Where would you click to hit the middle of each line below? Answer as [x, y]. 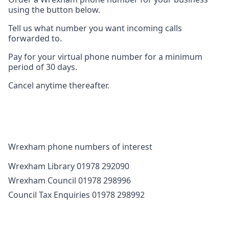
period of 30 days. [43, 67]
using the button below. [54, 10]
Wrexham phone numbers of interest [80, 147]
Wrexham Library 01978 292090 [69, 166]
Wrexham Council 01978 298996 [70, 181]
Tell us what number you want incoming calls [95, 28]
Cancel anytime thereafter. [59, 86]
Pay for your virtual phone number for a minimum [105, 57]
